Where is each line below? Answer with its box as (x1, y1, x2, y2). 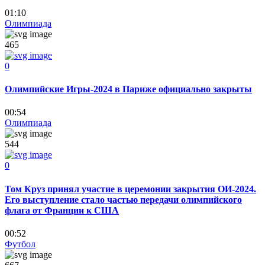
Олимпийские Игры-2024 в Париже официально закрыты (5, 84, 252, 95)
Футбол (5, 238, 35, 249)
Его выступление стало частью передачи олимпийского (5, 194, 242, 205)
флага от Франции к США (5, 205, 119, 215)
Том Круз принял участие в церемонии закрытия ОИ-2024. (5, 183, 256, 194)
